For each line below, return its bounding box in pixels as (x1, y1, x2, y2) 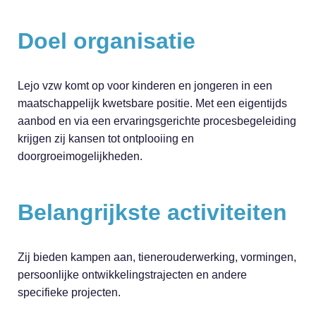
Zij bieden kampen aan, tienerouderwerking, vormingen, (18, 251, 296, 264)
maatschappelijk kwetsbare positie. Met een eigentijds (18, 97, 287, 110)
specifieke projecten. (18, 286, 121, 299)
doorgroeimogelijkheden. (18, 150, 142, 163)
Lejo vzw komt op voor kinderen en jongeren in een (18, 80, 272, 92)
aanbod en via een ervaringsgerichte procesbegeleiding (18, 115, 296, 128)
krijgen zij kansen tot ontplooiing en (18, 133, 194, 145)
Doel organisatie (18, 28, 195, 54)
